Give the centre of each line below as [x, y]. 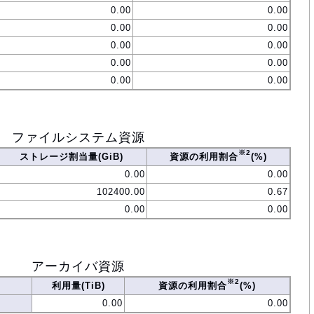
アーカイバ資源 [78, 267]
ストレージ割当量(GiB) [71, 157]
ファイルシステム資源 [78, 138]
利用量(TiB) [78, 286]
